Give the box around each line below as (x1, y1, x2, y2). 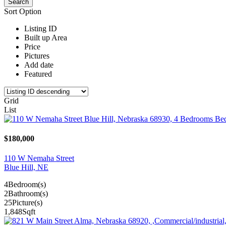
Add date (24, 60, 53, 69)
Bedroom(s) (8, 180, 46, 189)
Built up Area (24, 33, 67, 42)
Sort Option (4, 7, 41, 16)
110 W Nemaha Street (4, 154, 74, 163)
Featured (24, 69, 52, 78)
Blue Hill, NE (4, 163, 48, 172)
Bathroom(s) (8, 189, 48, 198)
